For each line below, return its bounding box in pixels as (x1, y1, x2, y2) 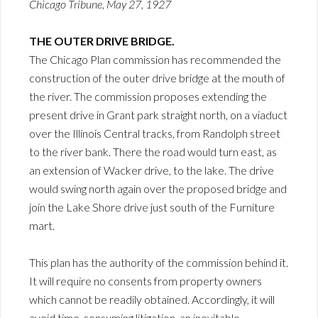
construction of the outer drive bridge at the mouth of (29, 71, 285, 85)
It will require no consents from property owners (29, 274, 262, 288)
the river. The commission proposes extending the (29, 89, 267, 104)
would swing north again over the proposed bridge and (29, 182, 287, 196)
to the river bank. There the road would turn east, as (29, 145, 277, 159)
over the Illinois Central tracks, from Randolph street (29, 126, 280, 141)
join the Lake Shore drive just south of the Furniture (29, 200, 275, 214)
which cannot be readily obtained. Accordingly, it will (29, 292, 275, 307)
